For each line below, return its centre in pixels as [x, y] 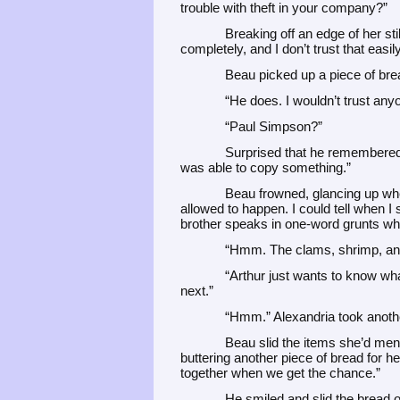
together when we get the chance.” [280, 373]
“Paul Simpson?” [274, 126]
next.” [197, 291]
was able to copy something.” [266, 167]
